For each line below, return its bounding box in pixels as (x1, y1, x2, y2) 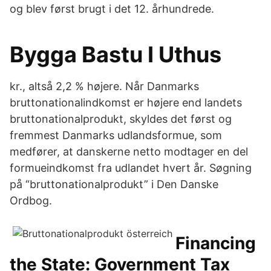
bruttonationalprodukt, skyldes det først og (10, 113, 232, 125)
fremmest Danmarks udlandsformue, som (10, 129, 222, 142)
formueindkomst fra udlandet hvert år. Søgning (10, 162, 252, 174)
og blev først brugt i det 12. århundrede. (10, 2, 214, 15)
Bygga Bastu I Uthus (10, 41, 221, 68)
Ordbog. (10, 194, 52, 207)
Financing (175, 233, 256, 253)
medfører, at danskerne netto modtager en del (10, 145, 248, 158)
